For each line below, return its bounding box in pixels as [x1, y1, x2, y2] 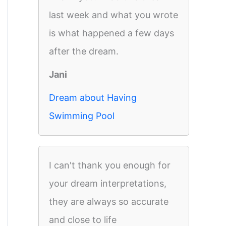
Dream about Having [49, 92, 137, 103]
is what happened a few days [49, 28, 174, 38]
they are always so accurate [49, 196, 168, 207]
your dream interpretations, [49, 178, 166, 189]
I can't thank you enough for [49, 160, 171, 171]
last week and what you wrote [49, 10, 178, 20]
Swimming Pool [49, 110, 115, 121]
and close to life [49, 214, 117, 225]
